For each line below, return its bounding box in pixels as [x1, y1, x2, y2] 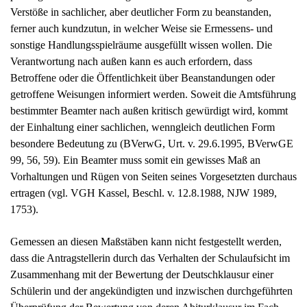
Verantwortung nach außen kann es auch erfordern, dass [10, 56, 252, 68]
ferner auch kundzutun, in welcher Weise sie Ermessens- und [10, 23, 273, 35]
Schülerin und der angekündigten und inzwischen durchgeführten [10, 284, 293, 297]
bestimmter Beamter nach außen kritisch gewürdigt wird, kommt [10, 105, 288, 117]
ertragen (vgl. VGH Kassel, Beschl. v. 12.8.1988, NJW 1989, [10, 187, 277, 199]
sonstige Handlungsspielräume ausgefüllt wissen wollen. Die [10, 39, 272, 51]
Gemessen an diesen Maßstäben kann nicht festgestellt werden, [10, 235, 282, 247]
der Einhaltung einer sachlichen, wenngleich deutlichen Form [10, 121, 275, 134]
